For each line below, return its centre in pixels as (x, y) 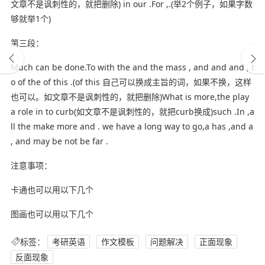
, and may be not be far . (59, 141)
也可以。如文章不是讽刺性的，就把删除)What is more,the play (130, 96)
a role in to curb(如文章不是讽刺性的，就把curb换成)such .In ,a (132, 111)
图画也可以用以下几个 (52, 214)
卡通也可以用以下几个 (52, 189)
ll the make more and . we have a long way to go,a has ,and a (132, 126)
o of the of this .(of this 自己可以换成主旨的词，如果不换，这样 (131, 82)
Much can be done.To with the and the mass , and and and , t (132, 67)
